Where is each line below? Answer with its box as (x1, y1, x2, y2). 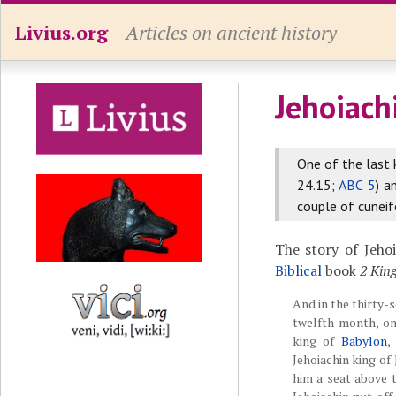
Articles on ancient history (126, 19, 337, 45)
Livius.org (14, 19, 108, 45)
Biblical (274, 261, 322, 280)
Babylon (340, 332, 387, 349)
